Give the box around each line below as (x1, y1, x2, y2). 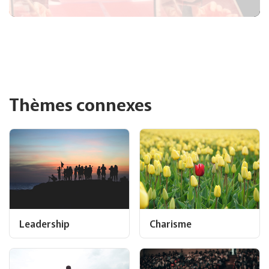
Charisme (150, 216, 192, 231)
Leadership (19, 216, 70, 231)
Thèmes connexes (9, 91, 152, 116)
